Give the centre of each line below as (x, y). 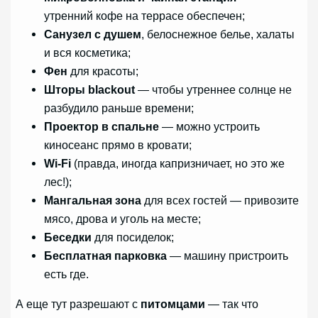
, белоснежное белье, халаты (218, 34)
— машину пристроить (228, 256)
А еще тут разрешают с (78, 304)
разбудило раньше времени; (119, 108)
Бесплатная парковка (106, 256)
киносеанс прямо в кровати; (118, 145)
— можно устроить (210, 127)
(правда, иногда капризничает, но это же (178, 164)
